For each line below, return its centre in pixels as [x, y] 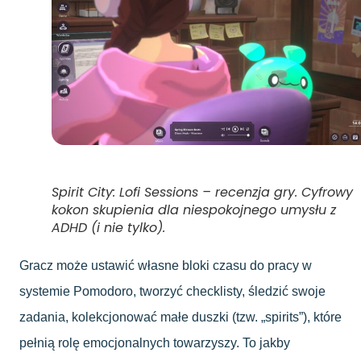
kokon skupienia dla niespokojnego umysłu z [194, 210]
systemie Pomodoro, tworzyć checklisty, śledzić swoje [172, 292]
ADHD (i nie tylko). [108, 228]
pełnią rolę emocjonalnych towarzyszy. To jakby [155, 343]
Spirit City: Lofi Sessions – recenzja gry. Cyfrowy [202, 193]
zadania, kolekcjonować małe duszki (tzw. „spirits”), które [180, 317]
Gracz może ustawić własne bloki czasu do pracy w [166, 266]
